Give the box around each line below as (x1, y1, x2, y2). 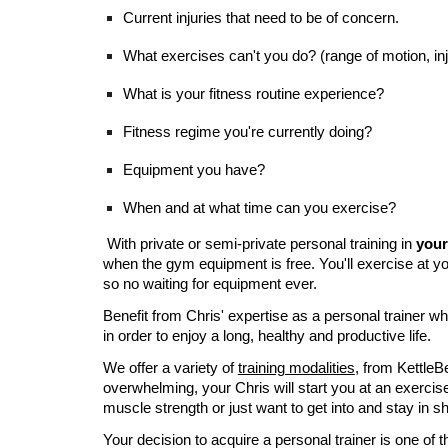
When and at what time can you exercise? (122, 200, 396, 216)
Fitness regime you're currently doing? (122, 124, 372, 140)
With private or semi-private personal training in (102, 236, 416, 252)
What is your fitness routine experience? (122, 86, 384, 102)
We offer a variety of (102, 360, 234, 376)
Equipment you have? (122, 162, 265, 178)
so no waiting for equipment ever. (102, 276, 317, 292)
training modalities (237, 360, 355, 376)
